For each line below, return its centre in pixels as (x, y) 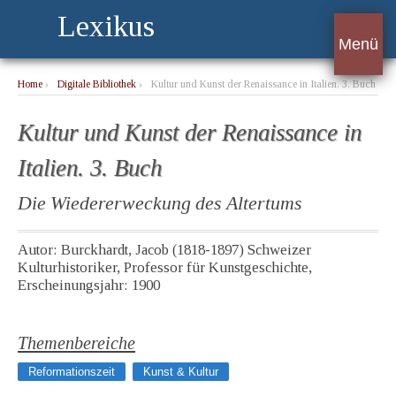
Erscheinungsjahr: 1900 (89, 286)
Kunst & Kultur (181, 372)
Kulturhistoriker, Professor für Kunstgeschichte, (165, 268)
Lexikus (106, 26)
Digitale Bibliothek (97, 84)
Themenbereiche (76, 343)
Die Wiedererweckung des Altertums (160, 204)
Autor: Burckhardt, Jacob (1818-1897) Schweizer (164, 250)
